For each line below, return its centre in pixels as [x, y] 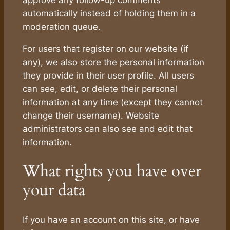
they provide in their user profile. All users [108, 75]
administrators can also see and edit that [107, 129]
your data [54, 190]
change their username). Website [91, 115]
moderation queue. [61, 26]
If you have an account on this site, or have [111, 220]
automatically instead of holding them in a [109, 13]
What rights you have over [112, 171]
